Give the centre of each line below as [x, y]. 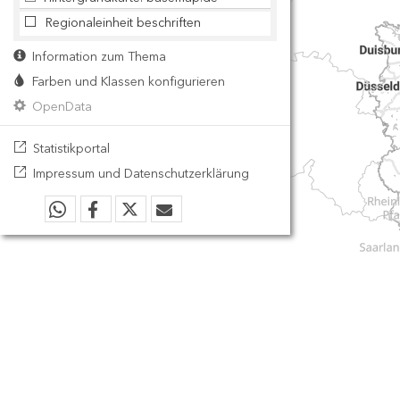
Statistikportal [70, 149]
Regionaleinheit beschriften [123, 23]
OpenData [60, 107]
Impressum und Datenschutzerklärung [139, 174]
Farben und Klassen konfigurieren [127, 82]
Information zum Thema [97, 57]
